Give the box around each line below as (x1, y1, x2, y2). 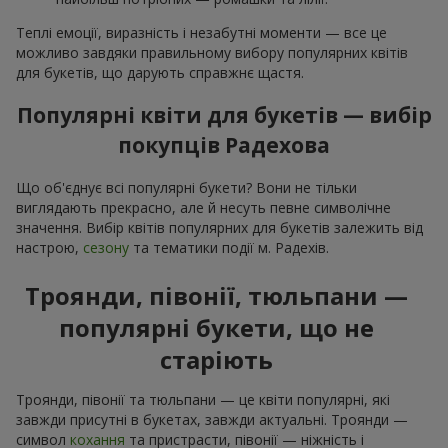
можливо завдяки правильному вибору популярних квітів (16, 43, 408, 63)
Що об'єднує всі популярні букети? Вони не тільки (16, 177, 357, 197)
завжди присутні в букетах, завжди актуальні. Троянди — (16, 409, 408, 429)
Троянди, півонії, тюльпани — (24, 278, 408, 312)
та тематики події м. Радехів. (129, 237, 329, 257)
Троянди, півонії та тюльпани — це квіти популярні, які (16, 389, 390, 409)
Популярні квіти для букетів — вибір (16, 101, 432, 130)
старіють (159, 342, 273, 376)
